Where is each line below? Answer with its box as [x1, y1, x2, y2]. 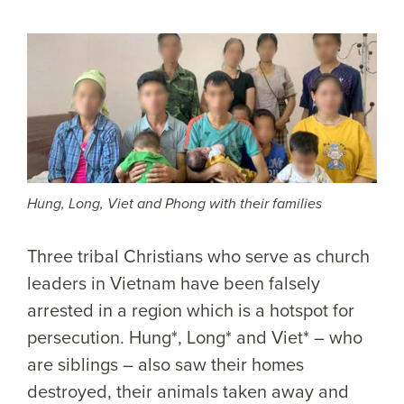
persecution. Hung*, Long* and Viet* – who [27, 324, 363, 351]
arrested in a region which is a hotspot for [27, 297, 354, 324]
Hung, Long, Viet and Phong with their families [27, 196, 322, 214]
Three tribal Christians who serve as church [27, 243, 370, 270]
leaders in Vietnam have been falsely [27, 270, 320, 297]
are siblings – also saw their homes [27, 351, 304, 378]
